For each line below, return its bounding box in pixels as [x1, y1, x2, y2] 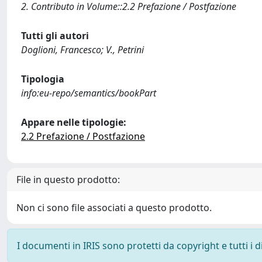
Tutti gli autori [21, 29, 89, 42]
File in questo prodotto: [16, 173, 120, 186]
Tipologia [21, 73, 64, 85]
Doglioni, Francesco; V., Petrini [21, 43, 144, 56]
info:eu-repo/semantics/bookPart [21, 87, 156, 99]
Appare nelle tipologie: [21, 116, 126, 129]
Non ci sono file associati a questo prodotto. [16, 201, 212, 214]
